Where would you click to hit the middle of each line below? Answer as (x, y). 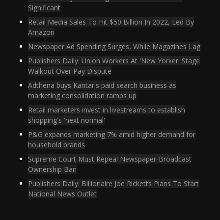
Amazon (41, 32)
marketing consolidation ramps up (82, 95)
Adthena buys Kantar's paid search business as (102, 85)
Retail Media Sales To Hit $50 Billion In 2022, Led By (111, 22)
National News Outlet (63, 193)
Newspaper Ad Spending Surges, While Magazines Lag (114, 46)
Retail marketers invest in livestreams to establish (107, 110)
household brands (57, 144)
